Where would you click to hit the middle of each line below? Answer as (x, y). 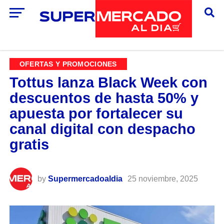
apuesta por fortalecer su (96, 114)
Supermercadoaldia (85, 179)
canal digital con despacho (102, 129)
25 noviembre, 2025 (162, 179)
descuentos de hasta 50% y (104, 98)
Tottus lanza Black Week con (108, 83)
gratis (29, 145)
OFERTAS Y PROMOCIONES (68, 64)
